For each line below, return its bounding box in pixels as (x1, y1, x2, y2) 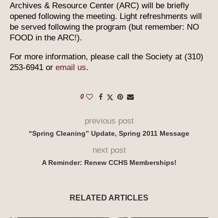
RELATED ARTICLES (70, 193, 148, 202)
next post (92, 145, 126, 155)
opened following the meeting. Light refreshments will (10, 11, 202, 21)
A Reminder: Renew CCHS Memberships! (41, 158, 177, 166)
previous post (84, 116, 134, 126)
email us (55, 62, 86, 72)
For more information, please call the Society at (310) (10, 52, 203, 61)
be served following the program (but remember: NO (10, 22, 199, 32)
